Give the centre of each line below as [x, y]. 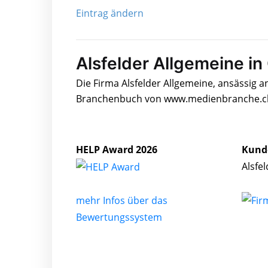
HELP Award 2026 [117, 149]
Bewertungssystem [119, 217]
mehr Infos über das [122, 201]
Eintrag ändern [110, 13]
